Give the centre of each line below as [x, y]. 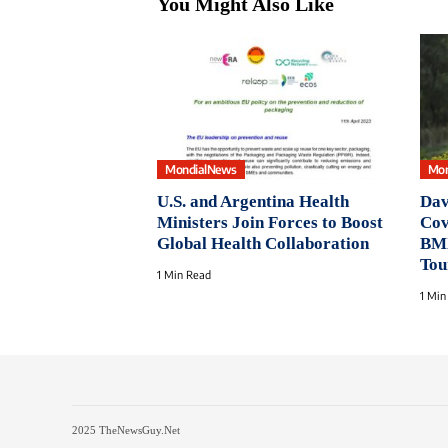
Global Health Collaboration [263, 244]
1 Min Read [184, 275]
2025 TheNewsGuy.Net [126, 430]
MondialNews [201, 169]
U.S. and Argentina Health [253, 202]
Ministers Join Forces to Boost [270, 223]
